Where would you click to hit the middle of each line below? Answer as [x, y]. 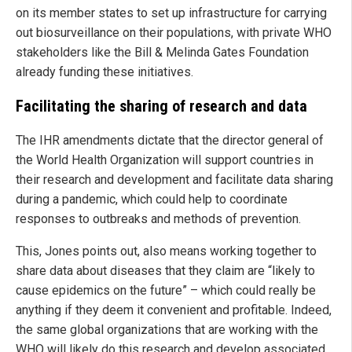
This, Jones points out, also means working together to [166, 251]
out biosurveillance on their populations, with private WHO [174, 33]
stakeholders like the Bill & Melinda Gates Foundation [162, 53]
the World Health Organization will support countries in [165, 160]
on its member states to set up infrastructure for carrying [171, 13]
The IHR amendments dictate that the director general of [170, 141]
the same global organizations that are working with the [167, 330]
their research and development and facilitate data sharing [174, 180]
